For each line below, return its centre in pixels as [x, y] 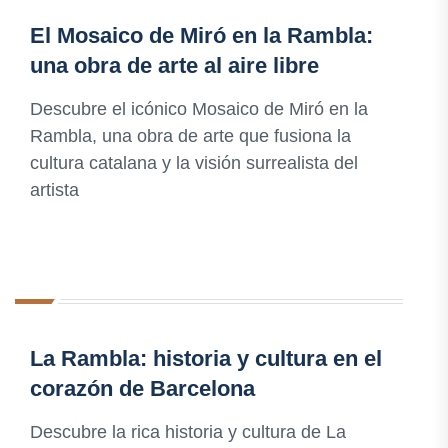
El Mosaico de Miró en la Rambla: [201, 36]
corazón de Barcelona [142, 389]
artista [54, 190]
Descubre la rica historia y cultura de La [188, 432]
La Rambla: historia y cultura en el [206, 359]
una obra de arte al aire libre [174, 66]
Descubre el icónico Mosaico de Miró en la [199, 109]
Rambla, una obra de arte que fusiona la [190, 136]
